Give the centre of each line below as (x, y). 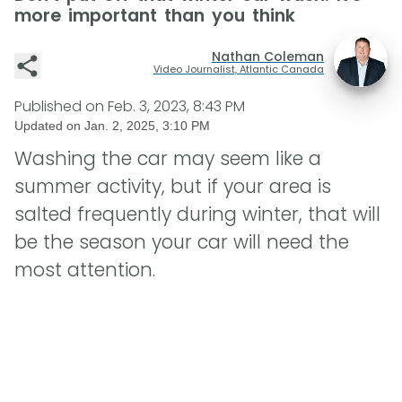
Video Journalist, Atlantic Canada (238, 69)
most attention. (85, 270)
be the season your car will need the (182, 242)
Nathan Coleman (267, 56)
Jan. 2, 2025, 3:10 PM (147, 126)
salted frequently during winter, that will (197, 214)
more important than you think (155, 16)
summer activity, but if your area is (173, 187)
